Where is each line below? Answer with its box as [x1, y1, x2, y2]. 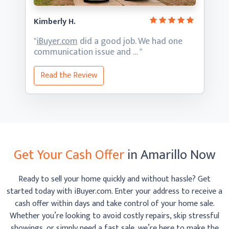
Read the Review [40, 68, 97, 82]
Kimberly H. [33, 15, 76, 29]
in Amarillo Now [127, 144, 216, 166]
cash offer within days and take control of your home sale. [14, 197, 215, 211]
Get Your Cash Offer [13, 144, 124, 166]
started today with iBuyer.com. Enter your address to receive [7, 185, 218, 198]
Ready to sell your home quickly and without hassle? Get [18, 172, 211, 186]
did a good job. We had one [77, 34, 182, 49]
